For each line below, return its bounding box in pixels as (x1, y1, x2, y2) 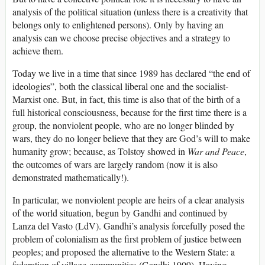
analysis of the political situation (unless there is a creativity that (12, 5, 248, 18)
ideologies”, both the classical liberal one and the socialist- (12, 80, 228, 93)
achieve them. (12, 44, 63, 57)
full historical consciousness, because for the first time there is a (12, 106, 247, 119)
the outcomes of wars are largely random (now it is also (12, 158, 218, 171)
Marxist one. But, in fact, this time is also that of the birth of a (12, 93, 240, 106)
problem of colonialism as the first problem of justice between (12, 232, 241, 245)
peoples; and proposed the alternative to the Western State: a (12, 245, 235, 258)
